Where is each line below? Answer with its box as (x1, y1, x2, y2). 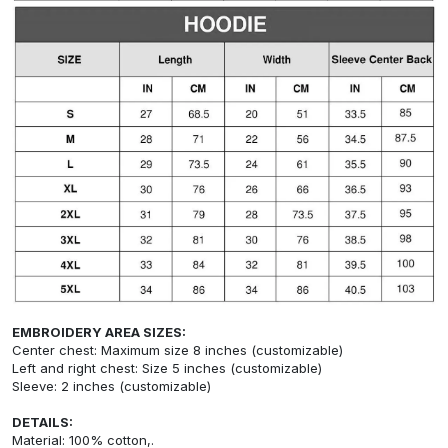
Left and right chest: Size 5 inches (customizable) (12, 359, 322, 376)
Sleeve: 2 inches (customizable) (12, 377, 211, 394)
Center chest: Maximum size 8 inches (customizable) (12, 341, 343, 358)
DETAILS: (12, 413, 73, 430)
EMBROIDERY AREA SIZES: (12, 323, 186, 340)
